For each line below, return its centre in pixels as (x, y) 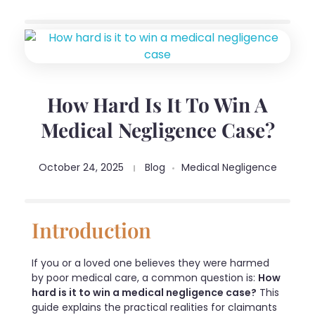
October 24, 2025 (81, 168)
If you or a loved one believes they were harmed (150, 263)
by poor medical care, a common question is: (145, 277)
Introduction (91, 229)
